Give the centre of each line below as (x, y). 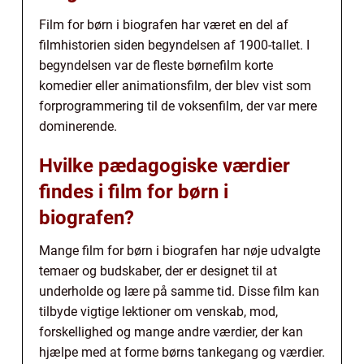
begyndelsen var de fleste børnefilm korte (156, 66)
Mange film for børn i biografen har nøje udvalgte (180, 251)
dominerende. (78, 127)
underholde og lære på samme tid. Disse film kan (179, 292)
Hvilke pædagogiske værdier (165, 166)
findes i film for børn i (134, 192)
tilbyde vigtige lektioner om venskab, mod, (158, 312)
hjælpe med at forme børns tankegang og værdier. (182, 353)
